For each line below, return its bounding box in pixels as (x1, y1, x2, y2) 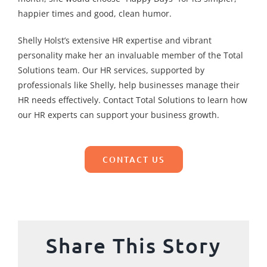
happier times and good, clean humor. (17, 7, 172, 19)
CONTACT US (102, 153, 165, 165)
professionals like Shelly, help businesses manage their (17, 79, 240, 91)
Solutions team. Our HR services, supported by (17, 64, 204, 76)
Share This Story (46, 232, 221, 259)
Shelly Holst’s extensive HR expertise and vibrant (17, 34, 212, 46)
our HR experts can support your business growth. (17, 108, 219, 120)
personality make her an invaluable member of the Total (17, 49, 243, 61)
